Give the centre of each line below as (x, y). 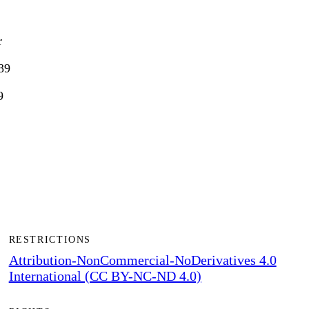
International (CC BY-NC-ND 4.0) (105, 276)
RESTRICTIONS (50, 239)
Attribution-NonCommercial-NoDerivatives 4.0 (142, 260)
